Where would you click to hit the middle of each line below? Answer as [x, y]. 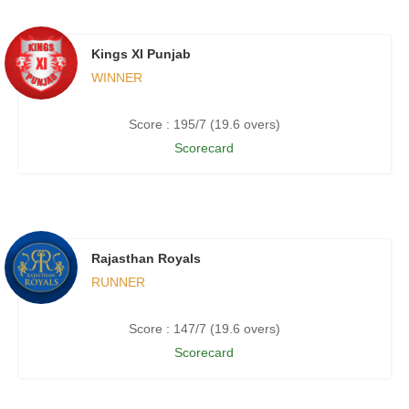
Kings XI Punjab [141, 54]
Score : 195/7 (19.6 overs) [204, 125]
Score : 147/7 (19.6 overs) [204, 329]
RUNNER [118, 283]
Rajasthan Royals [146, 259]
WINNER [116, 78]
